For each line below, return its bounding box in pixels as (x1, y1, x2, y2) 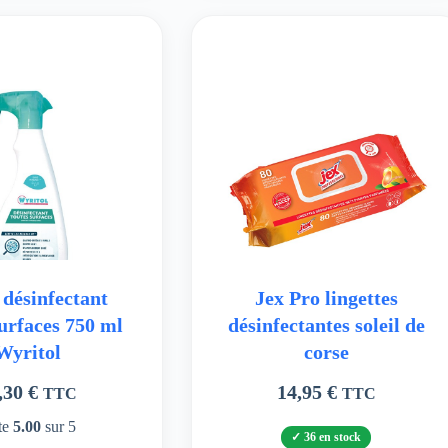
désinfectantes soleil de (227, 314, 425, 337)
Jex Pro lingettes (254, 287, 398, 310)
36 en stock (304, 429, 362, 444)
